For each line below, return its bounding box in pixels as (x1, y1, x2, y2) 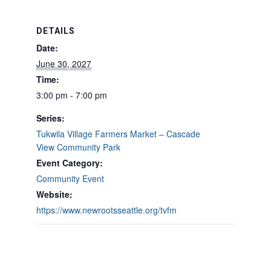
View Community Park (36, 141, 120, 154)
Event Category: (36, 157, 103, 169)
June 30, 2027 (36, 57, 91, 70)
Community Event (36, 172, 104, 185)
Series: (36, 112, 65, 125)
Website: (36, 188, 73, 201)
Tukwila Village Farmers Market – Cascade (36, 128, 200, 140)
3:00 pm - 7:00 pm (36, 89, 107, 102)
